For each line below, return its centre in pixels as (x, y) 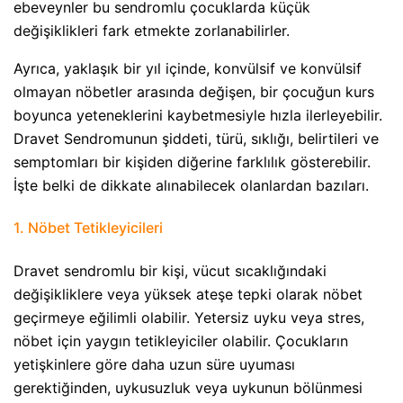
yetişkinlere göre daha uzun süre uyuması (154, 364)
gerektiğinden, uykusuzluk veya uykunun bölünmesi (188, 387)
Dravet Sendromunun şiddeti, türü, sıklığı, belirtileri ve (196, 139)
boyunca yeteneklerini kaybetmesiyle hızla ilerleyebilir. (198, 116)
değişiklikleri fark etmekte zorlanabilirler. (152, 31)
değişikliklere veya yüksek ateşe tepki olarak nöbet (188, 294)
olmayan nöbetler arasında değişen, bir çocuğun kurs (194, 92)
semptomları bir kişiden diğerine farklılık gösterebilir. (192, 162)
